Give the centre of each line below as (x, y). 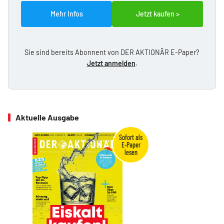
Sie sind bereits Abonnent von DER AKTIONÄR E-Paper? (112, 52)
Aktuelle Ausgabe (47, 117)
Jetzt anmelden (111, 63)
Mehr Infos (66, 14)
